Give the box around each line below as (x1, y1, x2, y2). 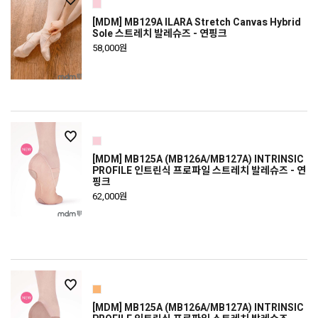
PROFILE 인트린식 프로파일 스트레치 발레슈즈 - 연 (92, 163, 306, 178)
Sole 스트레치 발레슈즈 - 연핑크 (92, 26, 227, 41)
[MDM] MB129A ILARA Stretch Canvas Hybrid (92, 15, 301, 30)
